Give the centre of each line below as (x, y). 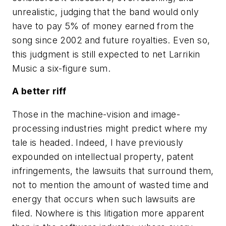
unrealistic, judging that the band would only (105, 12)
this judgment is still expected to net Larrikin (106, 54)
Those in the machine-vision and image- (96, 114)
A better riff (39, 91)
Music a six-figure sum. (62, 68)
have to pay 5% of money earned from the (103, 26)
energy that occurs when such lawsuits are (104, 199)
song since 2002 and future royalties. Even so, (111, 40)
